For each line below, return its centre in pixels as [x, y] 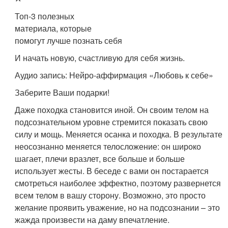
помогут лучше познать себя [69, 40]
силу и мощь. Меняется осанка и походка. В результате [119, 134]
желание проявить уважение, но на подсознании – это [118, 207]
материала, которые [53, 28]
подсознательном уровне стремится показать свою [111, 122]
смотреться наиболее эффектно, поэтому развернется [118, 183]
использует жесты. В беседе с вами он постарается [112, 170]
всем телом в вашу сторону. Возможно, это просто [110, 195]
